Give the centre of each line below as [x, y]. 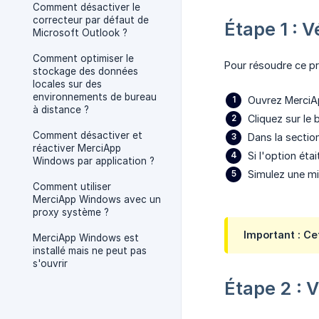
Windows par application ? [94, 161]
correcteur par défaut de [91, 20]
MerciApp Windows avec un [97, 199]
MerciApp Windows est [86, 238]
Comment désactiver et [88, 135]
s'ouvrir [50, 263]
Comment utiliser [72, 187]
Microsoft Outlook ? [80, 33]
